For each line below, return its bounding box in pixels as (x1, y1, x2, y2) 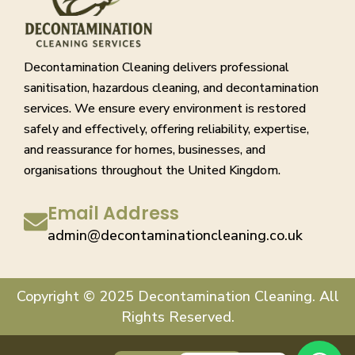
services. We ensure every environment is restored (24, 100, 306, 118)
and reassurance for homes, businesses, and (24, 141, 265, 159)
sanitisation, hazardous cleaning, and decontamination (24, 79, 319, 97)
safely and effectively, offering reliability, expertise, (24, 120, 309, 139)
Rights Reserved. (120, 307, 235, 327)
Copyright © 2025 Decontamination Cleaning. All (16, 287, 339, 307)
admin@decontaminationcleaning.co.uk (48, 226, 303, 246)
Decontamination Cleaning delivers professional (24, 59, 289, 77)
